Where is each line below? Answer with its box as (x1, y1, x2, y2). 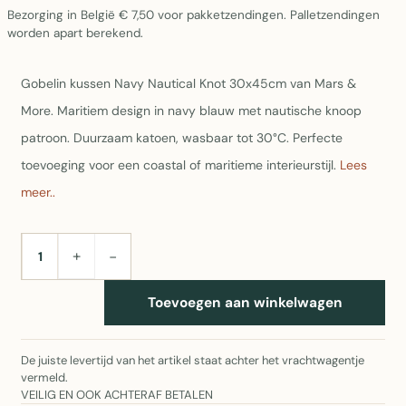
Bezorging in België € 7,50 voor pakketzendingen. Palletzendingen (7, 7, 380, 23)
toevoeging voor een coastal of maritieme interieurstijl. (21, 157, 340, 173)
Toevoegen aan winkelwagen (147, 293, 343, 312)
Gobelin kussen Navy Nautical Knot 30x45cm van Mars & (21, 75, 356, 92)
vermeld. (21, 370, 68, 385)
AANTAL (22, 254, 74, 269)
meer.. (21, 184, 55, 200)
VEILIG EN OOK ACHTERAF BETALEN (21, 387, 213, 402)
